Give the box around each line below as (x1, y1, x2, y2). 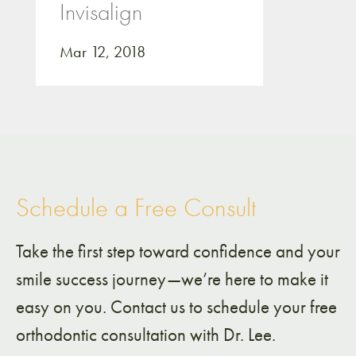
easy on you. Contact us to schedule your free (16, 294, 337, 319)
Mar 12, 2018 (60, 41, 145, 62)
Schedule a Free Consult (16, 190, 256, 224)
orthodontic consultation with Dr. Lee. (16, 322, 276, 346)
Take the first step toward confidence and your (16, 238, 340, 263)
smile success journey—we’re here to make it (16, 266, 328, 291)
